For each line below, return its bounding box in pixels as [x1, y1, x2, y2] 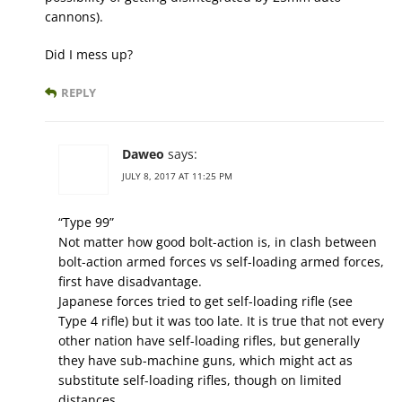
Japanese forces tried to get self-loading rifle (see [58, 293, 353, 310]
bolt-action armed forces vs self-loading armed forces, [58, 253, 384, 271]
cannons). [45, 8, 103, 26]
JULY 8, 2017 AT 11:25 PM [122, 170, 232, 183]
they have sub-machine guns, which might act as [58, 352, 353, 370]
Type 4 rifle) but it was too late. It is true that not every [58, 312, 384, 330]
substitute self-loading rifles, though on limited [58, 371, 342, 389]
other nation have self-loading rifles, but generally [58, 332, 360, 350]
